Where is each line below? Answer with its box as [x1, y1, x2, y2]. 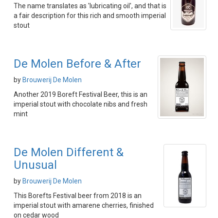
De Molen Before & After [14, 57, 141, 71]
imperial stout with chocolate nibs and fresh [14, 100, 147, 108]
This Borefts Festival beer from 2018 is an [14, 192, 142, 200]
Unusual [14, 158, 57, 172]
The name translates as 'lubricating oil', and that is [14, 2, 166, 10]
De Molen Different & [14, 145, 124, 159]
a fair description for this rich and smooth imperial [14, 12, 166, 19]
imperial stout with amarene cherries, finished [14, 201, 154, 209]
